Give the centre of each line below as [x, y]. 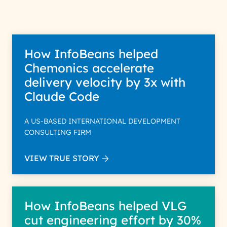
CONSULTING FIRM [58, 132]
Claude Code [64, 96]
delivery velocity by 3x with [105, 82]
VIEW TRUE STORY [62, 158]
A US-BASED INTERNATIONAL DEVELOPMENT [102, 121]
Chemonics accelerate [89, 68]
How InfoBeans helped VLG [105, 206]
